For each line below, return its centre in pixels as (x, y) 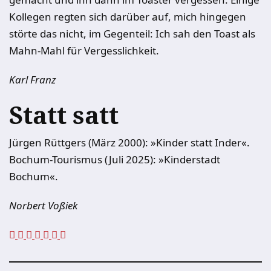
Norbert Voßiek (43, 205)
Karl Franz (33, 80)
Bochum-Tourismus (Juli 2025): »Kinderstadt (115, 159)
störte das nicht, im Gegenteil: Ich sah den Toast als (132, 34)
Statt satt (64, 115)
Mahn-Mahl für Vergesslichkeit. (84, 51)
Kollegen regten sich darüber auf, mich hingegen (128, 17)
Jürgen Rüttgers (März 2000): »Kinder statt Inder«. (129, 142)
